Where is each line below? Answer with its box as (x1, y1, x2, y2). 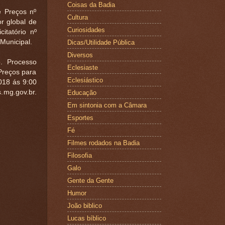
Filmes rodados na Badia (67, 139, 140, 147)
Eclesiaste (67, 63, 98, 71)
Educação (67, 88, 96, 96)
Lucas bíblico (67, 214, 106, 222)
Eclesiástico (67, 76, 103, 84)
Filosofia (67, 151, 92, 159)
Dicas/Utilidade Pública (67, 38, 135, 46)
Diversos (67, 51, 93, 59)
